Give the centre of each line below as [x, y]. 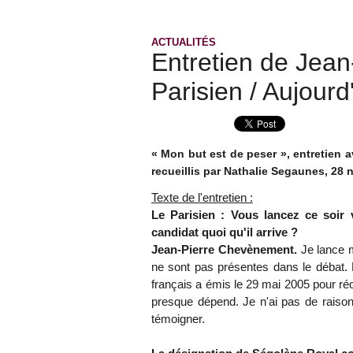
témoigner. [178, 319]
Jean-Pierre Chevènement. [226, 250]
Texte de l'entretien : [202, 198]
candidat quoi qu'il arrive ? [225, 232]
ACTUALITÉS [184, 43]
